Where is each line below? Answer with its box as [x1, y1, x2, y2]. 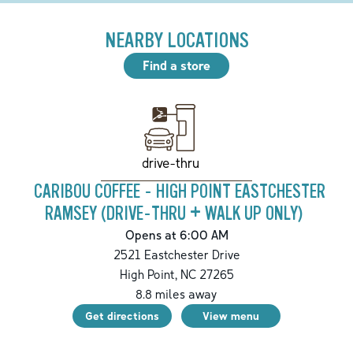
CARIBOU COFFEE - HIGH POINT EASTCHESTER [34, 181, 325, 203]
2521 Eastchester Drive [113, 247, 240, 263]
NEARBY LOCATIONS [104, 28, 249, 54]
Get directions [85, 309, 159, 323]
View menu [203, 309, 259, 323]
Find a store [143, 58, 210, 74]
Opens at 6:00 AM [124, 227, 229, 243]
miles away [152, 286, 217, 303]
